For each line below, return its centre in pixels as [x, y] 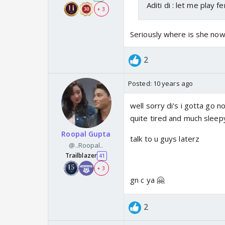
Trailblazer [81, 156]
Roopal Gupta [86, 134]
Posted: [141, 84]
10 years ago [173, 84]
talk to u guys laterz [165, 139]
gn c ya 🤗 [147, 180]
